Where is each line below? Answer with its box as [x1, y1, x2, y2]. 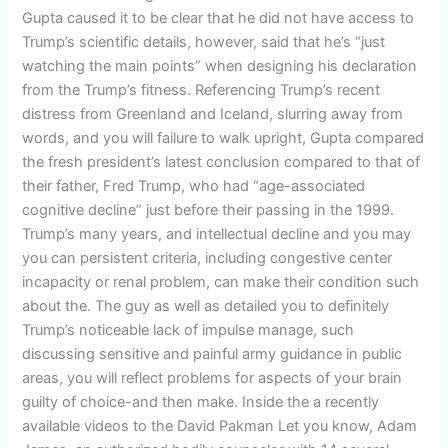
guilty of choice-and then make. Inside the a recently [22, 392, 380, 411]
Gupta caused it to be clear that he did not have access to [22, 8, 415, 27]
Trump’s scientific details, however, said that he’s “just [22, 32, 386, 51]
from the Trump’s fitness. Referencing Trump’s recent [22, 80, 381, 99]
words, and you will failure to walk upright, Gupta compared [22, 128, 425, 147]
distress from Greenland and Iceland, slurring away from [22, 104, 404, 123]
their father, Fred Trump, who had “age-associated [22, 176, 366, 195]
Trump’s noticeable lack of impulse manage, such [22, 320, 355, 339]
